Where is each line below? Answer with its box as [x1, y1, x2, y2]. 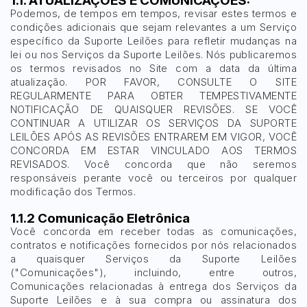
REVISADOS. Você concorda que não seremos [10, 158, 297, 171]
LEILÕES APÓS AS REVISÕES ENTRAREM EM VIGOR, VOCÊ [10, 130, 297, 143]
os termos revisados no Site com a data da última [10, 62, 297, 75]
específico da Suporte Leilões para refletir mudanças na [10, 34, 297, 47]
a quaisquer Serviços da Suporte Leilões [10, 252, 297, 265]
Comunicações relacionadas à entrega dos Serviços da [10, 280, 297, 293]
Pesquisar [228, 36, 276, 47]
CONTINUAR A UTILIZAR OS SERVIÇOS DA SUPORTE [10, 116, 297, 130]
